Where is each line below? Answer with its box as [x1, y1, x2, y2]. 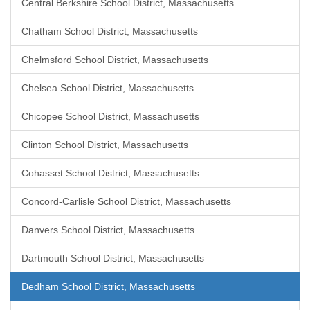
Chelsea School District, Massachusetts [21, 82, 194, 93]
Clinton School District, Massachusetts [21, 139, 188, 150]
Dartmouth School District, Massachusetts [21, 253, 204, 264]
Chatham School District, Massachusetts [21, 26, 198, 37]
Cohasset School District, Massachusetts [21, 167, 199, 179]
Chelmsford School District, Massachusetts [21, 54, 208, 65]
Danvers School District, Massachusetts [21, 224, 194, 235]
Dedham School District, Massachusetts [21, 281, 195, 292]
